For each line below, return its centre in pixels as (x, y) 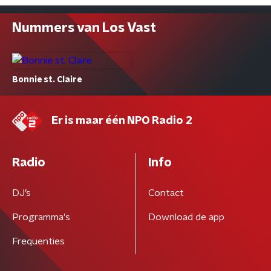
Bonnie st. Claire (47, 80)
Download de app (186, 217)
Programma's (41, 217)
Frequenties (38, 241)
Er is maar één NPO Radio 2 (122, 121)
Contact (166, 193)
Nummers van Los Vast (84, 28)
